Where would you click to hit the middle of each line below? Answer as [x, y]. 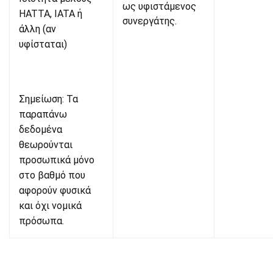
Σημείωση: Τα [48, 99]
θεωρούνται [46, 145]
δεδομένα [41, 129]
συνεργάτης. [150, 21]
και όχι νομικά [50, 206]
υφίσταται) [43, 44]
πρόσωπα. [41, 221]
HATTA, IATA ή [51, 14]
